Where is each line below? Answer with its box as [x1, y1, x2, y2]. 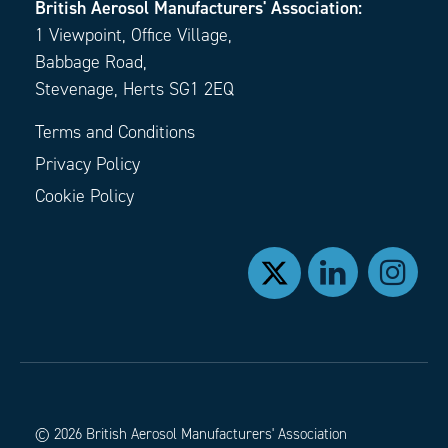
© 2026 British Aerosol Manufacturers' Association [35, 424, 347, 445]
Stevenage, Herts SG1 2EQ [35, 77, 234, 102]
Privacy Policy [35, 152, 140, 177]
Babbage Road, [35, 50, 147, 75]
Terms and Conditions [35, 120, 195, 145]
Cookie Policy [35, 184, 134, 209]
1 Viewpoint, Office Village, [35, 23, 232, 48]
